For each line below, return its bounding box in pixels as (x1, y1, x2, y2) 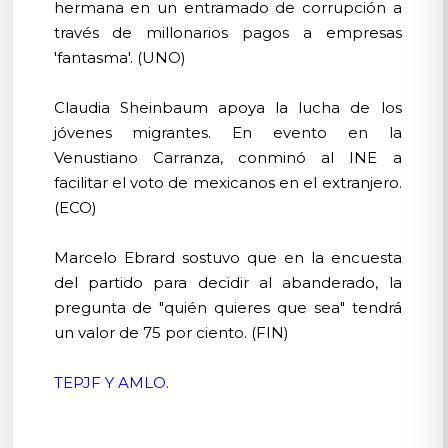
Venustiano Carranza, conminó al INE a (53, 147, 402, 167)
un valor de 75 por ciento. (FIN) (53, 322, 289, 342)
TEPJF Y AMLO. (53, 372, 169, 392)
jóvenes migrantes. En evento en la (53, 122, 402, 142)
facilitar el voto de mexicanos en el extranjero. (53, 172, 402, 192)
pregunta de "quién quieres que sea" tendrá (53, 297, 402, 317)
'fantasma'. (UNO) (53, 47, 186, 67)
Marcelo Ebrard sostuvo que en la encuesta (53, 247, 402, 267)
